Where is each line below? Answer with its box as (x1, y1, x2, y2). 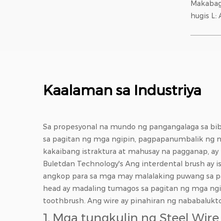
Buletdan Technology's (43, 159, 125, 169)
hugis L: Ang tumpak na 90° (190, 11, 219, 21)
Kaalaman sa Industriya (43, 82, 201, 99)
